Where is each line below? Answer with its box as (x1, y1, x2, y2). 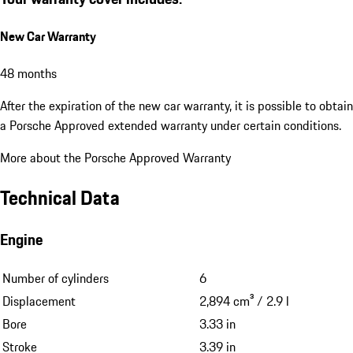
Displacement (2, 292, 76, 311)
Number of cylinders (2, 269, 109, 288)
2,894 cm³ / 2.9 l (199, 292, 289, 311)
